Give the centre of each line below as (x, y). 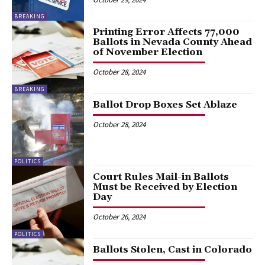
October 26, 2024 (119, 217)
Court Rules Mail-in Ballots (161, 177)
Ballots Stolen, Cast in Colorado (173, 249)
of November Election (148, 52)
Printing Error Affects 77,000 (167, 32)
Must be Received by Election (165, 187)
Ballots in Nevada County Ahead (173, 42)
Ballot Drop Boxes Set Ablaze (165, 104)
